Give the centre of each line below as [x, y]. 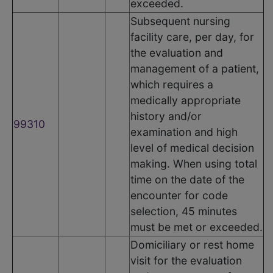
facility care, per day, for [192, 37]
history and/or [166, 116]
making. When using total [194, 163]
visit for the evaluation [186, 260]
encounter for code [179, 195]
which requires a [172, 84]
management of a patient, [195, 68]
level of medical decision [192, 147]
